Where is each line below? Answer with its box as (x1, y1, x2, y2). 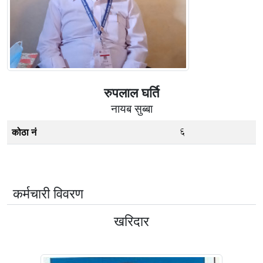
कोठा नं (12, 126, 36, 139)
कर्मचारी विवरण (13, 184, 83, 203)
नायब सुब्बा (110, 101, 153, 116)
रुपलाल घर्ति (104, 84, 159, 101)
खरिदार (114, 211, 149, 230)
